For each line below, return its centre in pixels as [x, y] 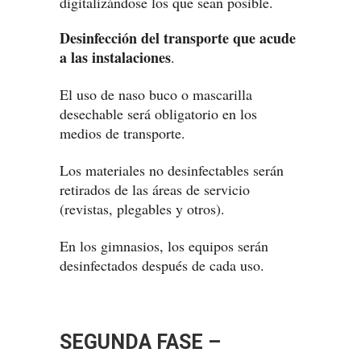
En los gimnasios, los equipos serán [164, 246]
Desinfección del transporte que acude [178, 38]
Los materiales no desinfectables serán [172, 170]
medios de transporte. [122, 133]
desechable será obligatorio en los [158, 114]
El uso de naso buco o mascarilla [156, 94]
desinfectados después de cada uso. [162, 265]
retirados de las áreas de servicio [155, 189]
